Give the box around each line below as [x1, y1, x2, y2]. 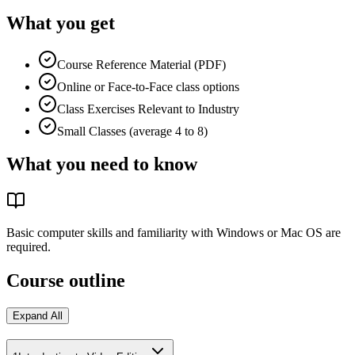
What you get [6, 12, 115, 33]
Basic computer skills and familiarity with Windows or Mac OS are [6, 226, 341, 240]
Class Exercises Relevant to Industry [57, 101, 239, 116]
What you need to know [6, 154, 197, 175]
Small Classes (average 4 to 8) [57, 124, 208, 138]
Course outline [6, 270, 125, 292]
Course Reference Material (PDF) [57, 57, 226, 71]
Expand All [13, 310, 63, 323]
